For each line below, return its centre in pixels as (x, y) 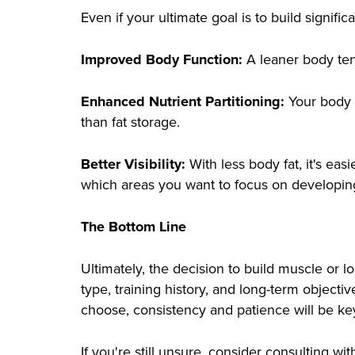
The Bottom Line (134, 227)
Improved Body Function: (162, 60)
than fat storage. (130, 122)
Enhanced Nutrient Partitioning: (183, 102)
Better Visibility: (133, 164)
